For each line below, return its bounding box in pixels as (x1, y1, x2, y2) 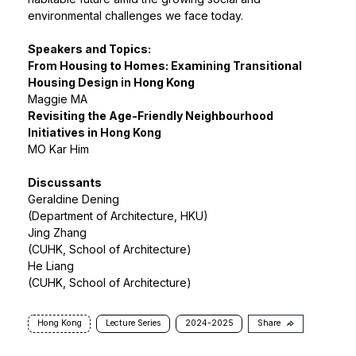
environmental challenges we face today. (28, 9, 243, 23)
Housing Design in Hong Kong (28, 75, 195, 90)
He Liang (28, 259, 74, 273)
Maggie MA (28, 92, 87, 106)
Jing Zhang (28, 226, 87, 240)
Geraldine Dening (28, 192, 119, 207)
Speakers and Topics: (28, 42, 151, 56)
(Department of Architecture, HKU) (28, 209, 208, 223)
